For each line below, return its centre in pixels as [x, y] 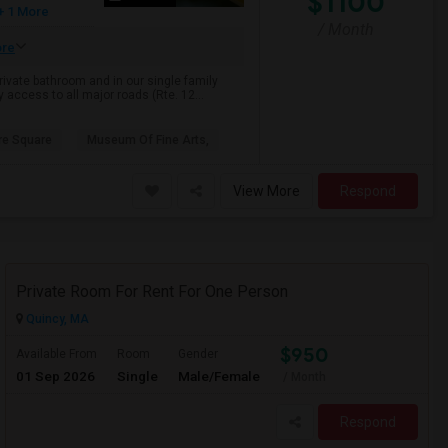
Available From [56, 354]
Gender [198, 354]
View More [266, 191]
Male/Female [219, 376]
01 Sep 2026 [55, 376]
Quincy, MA [56, 319]
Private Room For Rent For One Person [152, 291]
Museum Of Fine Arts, [148, 140]
